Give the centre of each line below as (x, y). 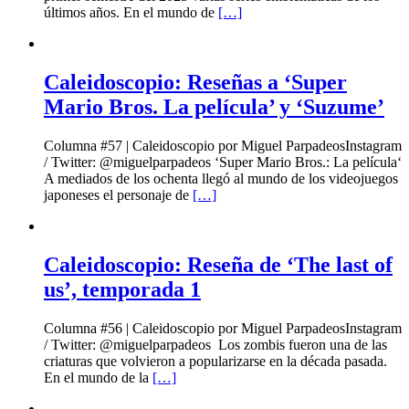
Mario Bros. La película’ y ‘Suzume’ (214, 106)
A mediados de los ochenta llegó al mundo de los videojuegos (221, 178)
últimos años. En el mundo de (131, 12)
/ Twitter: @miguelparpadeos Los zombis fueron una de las (215, 344)
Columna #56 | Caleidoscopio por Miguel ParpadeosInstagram (223, 328)
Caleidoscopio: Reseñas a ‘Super (195, 82)
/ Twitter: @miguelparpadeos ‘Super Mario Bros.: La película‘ (223, 162)
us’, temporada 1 (122, 289)
